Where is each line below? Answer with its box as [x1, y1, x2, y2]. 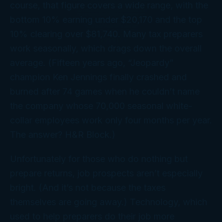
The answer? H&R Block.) [10, 129, 115, 140]
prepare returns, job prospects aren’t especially [10, 168, 203, 179]
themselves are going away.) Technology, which [10, 197, 207, 208]
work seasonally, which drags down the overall [10, 43, 202, 54]
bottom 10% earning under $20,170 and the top [10, 14, 202, 25]
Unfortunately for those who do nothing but [10, 154, 188, 165]
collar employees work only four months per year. [10, 115, 212, 126]
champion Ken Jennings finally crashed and [10, 72, 187, 83]
